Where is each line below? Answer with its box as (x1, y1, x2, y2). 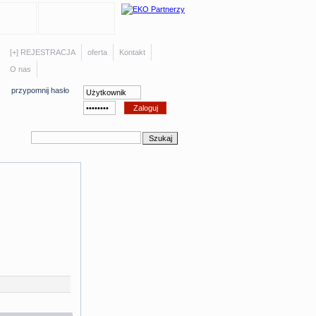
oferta (87, 48, 108, 56)
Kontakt (119, 48, 146, 56)
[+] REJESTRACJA (10, 48, 76, 56)
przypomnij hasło (11, 86, 70, 95)
